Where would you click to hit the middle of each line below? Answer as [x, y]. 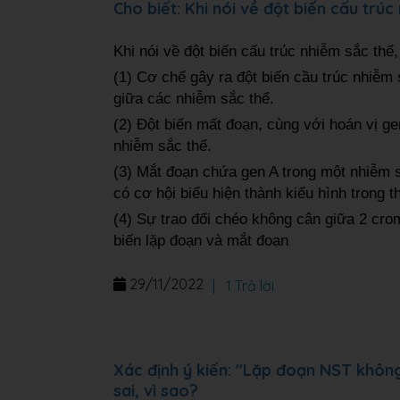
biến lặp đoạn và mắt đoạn [201, 241]
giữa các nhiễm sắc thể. [194, 99]
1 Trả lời [248, 286]
